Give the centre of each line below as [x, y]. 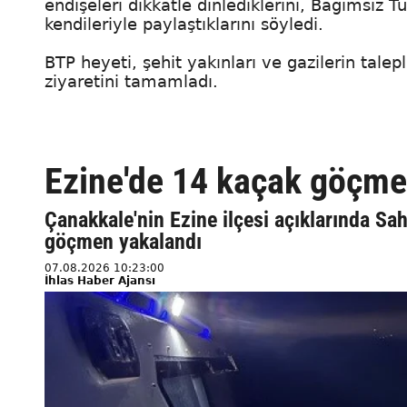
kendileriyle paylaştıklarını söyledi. [184, 24]
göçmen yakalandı [123, 241]
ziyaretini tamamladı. [131, 81]
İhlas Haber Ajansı [100, 280]
